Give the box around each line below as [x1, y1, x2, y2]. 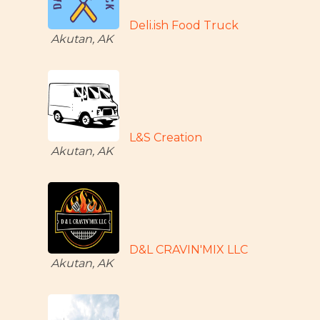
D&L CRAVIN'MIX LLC [129, 243, 249, 256]
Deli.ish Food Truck [129, 19, 239, 32]
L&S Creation [129, 131, 203, 144]
